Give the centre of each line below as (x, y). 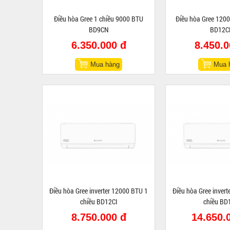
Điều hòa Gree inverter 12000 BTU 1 (99, 191)
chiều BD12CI (99, 202)
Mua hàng (105, 64)
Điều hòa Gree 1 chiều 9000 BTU (99, 19)
